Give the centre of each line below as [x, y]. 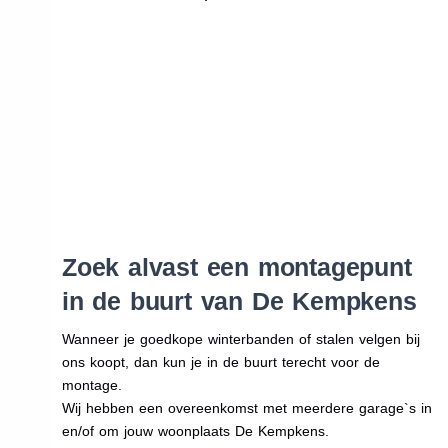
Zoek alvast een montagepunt [236, 266]
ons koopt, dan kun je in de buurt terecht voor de [220, 361]
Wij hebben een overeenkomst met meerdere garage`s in [246, 407]
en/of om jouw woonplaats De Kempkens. [195, 430]
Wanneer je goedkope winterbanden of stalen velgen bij [240, 338]
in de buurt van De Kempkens [239, 300]
